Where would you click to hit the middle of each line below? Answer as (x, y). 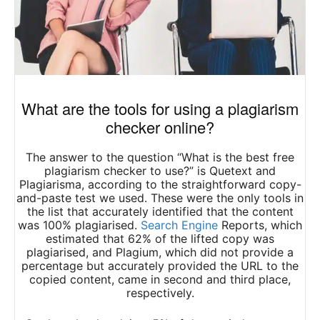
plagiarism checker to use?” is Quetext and (160, 171)
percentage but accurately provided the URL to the (160, 266)
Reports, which (260, 225)
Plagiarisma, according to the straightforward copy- (160, 185)
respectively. (160, 293)
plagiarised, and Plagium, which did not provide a (160, 252)
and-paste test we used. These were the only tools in (160, 198)
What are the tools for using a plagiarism (160, 109)
